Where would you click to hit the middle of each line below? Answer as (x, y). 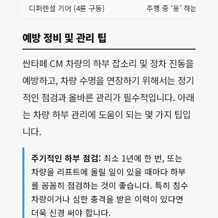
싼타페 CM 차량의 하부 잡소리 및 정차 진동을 (108, 63)
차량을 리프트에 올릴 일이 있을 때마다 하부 (109, 172)
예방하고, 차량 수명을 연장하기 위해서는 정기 (108, 80)
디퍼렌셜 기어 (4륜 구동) (67, 8)
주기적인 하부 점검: (66, 158)
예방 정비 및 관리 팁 (64, 38)
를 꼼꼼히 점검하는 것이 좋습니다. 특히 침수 (110, 185)
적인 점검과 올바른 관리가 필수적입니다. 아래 (108, 97)
